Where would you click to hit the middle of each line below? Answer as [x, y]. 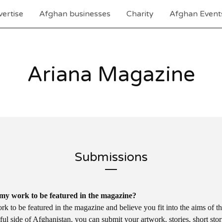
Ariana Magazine [111, 75]
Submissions [111, 157]
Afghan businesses [75, 14]
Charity [140, 14]
